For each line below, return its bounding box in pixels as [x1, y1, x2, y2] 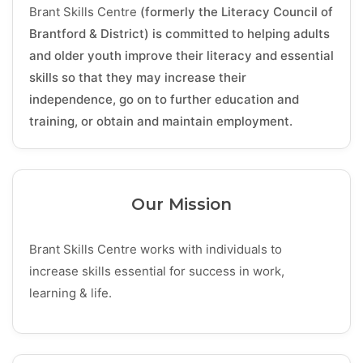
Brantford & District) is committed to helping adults [29, 26, 330, 42]
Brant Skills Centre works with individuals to [29, 241, 283, 258]
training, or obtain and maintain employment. [29, 113, 293, 130]
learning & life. [29, 285, 116, 301]
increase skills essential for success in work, [29, 263, 285, 280]
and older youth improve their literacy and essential [29, 48, 334, 64]
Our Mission [130, 194, 233, 215]
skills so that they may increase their [29, 70, 246, 86]
